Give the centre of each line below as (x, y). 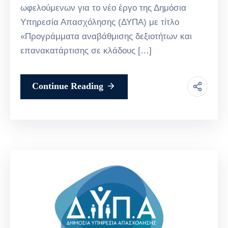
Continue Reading (68, 86)
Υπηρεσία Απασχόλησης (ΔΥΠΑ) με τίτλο (100, 22)
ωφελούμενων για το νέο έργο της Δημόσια (103, 8)
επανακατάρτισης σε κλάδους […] (86, 50)
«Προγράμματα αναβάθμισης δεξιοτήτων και (106, 36)
